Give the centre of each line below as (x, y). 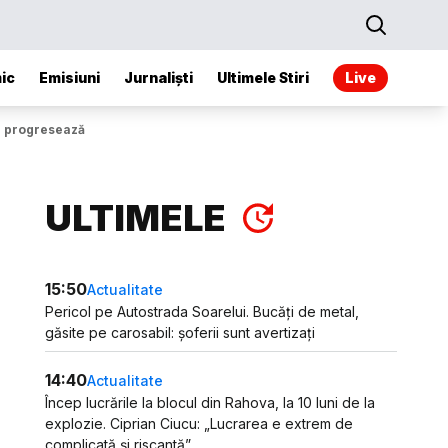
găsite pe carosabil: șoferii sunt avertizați (180, 332)
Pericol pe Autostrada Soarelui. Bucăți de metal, (202, 311)
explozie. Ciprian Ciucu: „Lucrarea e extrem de (199, 423)
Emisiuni (69, 77)
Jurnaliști (158, 77)
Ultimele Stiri (263, 77)
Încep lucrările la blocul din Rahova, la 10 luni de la (210, 402)
